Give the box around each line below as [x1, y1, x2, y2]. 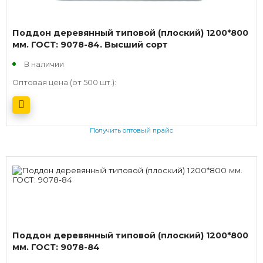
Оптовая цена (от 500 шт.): [12, 77, 116, 87]
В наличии [24, 59, 64, 69]
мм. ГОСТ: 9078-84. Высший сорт [12, 39, 168, 50]
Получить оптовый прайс [90, 126, 173, 135]
